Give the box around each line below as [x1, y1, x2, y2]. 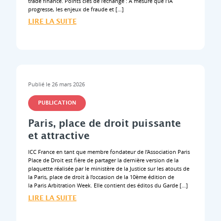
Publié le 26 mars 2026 [28, 80, 85, 88]
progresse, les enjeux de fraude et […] [28, 5, 124, 13]
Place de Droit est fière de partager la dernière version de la [28, 156, 179, 164]
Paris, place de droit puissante [28, 117, 181, 131]
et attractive [28, 129, 90, 144]
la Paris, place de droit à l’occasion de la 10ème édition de [28, 173, 174, 181]
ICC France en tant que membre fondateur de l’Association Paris [28, 147, 190, 155]
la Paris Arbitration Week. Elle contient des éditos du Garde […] [28, 181, 188, 189]
